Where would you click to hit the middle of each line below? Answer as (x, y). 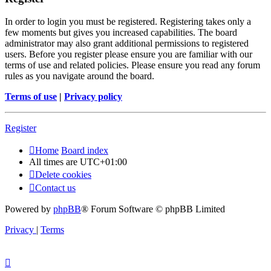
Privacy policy (93, 97)
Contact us (55, 188)
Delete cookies (63, 175)
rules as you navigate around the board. (80, 76)
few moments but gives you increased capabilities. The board (121, 33)
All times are (54, 162)
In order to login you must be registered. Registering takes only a (128, 22)
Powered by (29, 209)
